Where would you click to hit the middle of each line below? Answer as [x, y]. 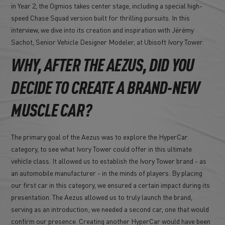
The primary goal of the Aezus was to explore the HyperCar [100, 136]
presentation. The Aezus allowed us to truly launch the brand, [102, 197]
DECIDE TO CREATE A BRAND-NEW [105, 89]
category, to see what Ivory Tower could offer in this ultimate [102, 148]
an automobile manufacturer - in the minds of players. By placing [107, 173]
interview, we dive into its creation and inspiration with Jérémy [103, 29]
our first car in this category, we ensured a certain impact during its [111, 185]
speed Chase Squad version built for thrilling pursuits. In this [101, 17]
